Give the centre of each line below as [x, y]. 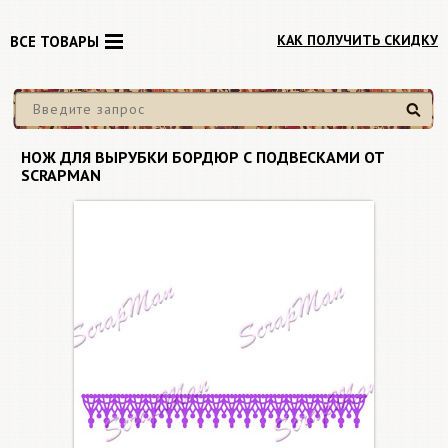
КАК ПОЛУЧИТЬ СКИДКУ [357, 40]
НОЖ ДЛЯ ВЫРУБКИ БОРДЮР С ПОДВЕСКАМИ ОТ [203, 157]
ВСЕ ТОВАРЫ [54, 41]
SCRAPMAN [61, 175]
